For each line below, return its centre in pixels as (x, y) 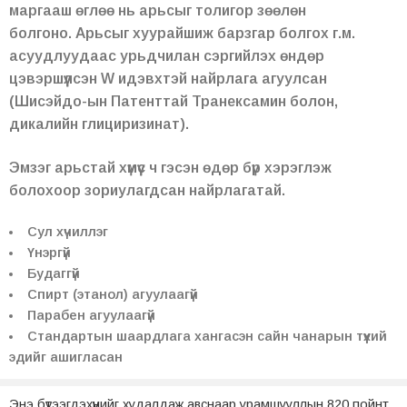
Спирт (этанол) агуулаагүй (112, 294)
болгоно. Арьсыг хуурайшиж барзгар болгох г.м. (182, 34)
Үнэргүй (49, 252)
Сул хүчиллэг (67, 231)
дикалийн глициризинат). (99, 124)
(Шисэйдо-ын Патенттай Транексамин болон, (174, 102)
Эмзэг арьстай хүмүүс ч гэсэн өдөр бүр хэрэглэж (170, 167)
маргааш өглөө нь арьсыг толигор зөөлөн (158, 11)
